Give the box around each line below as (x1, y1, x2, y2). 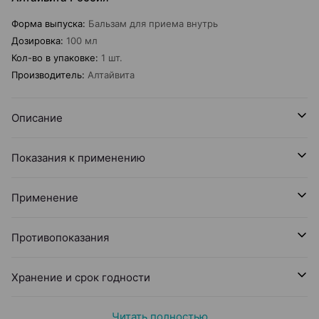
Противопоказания (11, 231, 109, 244)
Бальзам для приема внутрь (88, 18, 218, 29)
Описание (11, 111, 63, 125)
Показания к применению (11, 151, 145, 164)
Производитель (11, 69, 82, 80)
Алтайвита (88, 69, 135, 80)
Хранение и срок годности (11, 271, 150, 284)
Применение (11, 191, 78, 204)
